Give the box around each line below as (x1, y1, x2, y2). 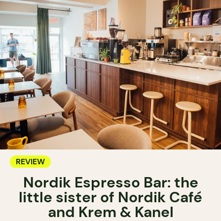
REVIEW (16, 156, 45, 167)
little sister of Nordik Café (19, 187, 202, 207)
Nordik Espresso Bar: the (23, 172, 198, 192)
